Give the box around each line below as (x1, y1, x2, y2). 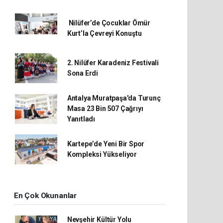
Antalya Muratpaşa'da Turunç (67, 94, 161, 103)
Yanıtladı (67, 115, 96, 123)
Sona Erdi (67, 69, 99, 78)
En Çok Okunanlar (14, 191, 77, 201)
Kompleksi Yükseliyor (67, 150, 137, 159)
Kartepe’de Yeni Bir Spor (67, 140, 145, 148)
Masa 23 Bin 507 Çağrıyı (67, 105, 143, 113)
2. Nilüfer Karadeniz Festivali (67, 59, 159, 67)
